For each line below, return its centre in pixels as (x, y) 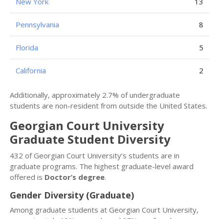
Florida (27, 47)
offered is (27, 177)
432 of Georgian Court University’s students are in (95, 155)
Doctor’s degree (75, 177)
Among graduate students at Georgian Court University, (104, 210)
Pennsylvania (37, 24)
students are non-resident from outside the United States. (109, 106)
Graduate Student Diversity (90, 139)
